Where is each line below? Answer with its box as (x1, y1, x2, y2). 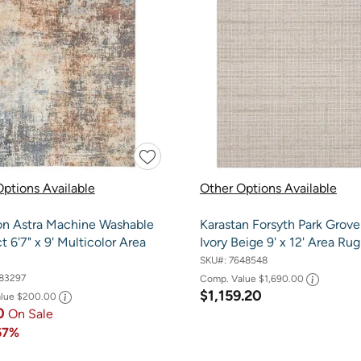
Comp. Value (199, 272, 259, 284)
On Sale (7, 305, 53, 322)
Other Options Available (199, 180, 337, 197)
